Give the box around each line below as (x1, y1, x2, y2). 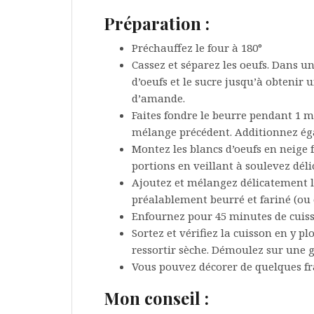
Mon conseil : (104, 287, 209, 309)
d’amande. (132, 91, 185, 105)
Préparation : (104, 12, 210, 34)
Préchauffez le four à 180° (132, 41, 262, 55)
